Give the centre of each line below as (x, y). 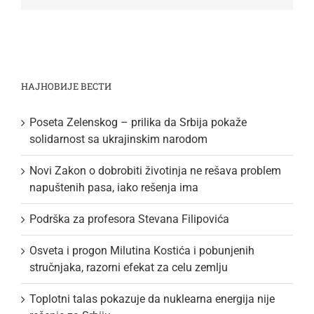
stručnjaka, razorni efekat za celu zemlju (129, 267)
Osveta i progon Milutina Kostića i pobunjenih (142, 250)
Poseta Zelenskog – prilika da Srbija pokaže (138, 122)
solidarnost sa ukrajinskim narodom (118, 139)
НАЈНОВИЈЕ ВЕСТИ (66, 86)
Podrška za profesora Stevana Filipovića (129, 219)
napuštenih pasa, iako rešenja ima (114, 187)
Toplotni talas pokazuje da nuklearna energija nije (152, 299)
